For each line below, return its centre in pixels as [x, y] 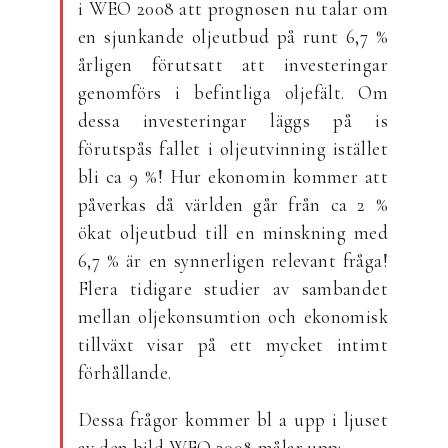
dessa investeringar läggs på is [233, 120]
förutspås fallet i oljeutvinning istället [233, 148]
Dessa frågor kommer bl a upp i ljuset [233, 419]
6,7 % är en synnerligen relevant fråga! [233, 260]
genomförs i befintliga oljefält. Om [233, 92]
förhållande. [125, 372]
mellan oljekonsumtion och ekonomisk [233, 316]
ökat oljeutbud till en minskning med [233, 232]
